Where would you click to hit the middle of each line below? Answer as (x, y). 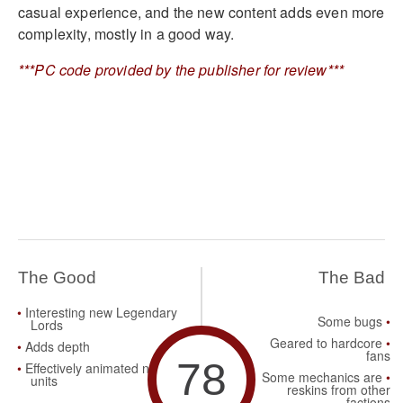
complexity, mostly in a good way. (126, 34)
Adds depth (58, 347)
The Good (57, 278)
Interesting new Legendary (101, 313)
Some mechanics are (322, 377)
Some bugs (350, 322)
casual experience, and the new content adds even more (201, 13)
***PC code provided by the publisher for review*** (181, 70)
